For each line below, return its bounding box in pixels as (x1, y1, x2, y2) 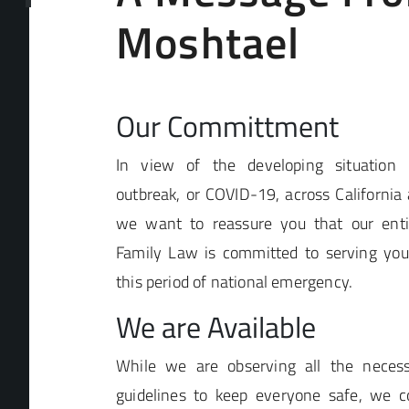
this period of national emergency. (116, 269, 353, 294)
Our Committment (116, 104, 339, 148)
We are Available (116, 305, 316, 350)
